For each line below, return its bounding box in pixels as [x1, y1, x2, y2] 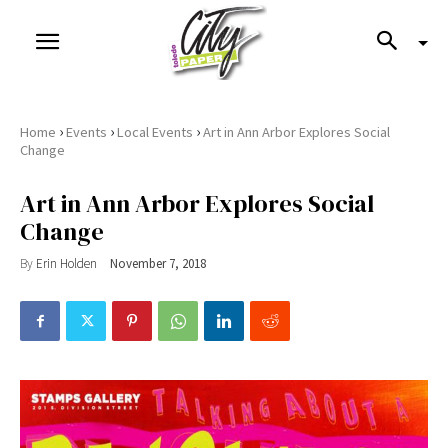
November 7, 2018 [110, 255, 206, 273]
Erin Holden [36, 254, 97, 272]
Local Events [117, 123, 193, 141]
